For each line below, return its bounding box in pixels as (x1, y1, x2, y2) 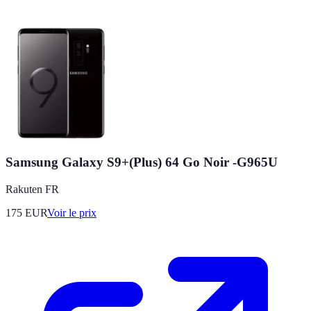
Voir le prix (47, 206, 96, 219)
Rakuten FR (6, 183, 59, 195)
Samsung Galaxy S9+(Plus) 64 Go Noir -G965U (6, 155, 278, 170)
